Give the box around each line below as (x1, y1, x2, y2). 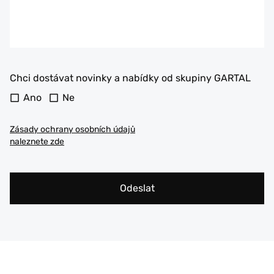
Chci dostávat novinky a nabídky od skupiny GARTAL (10, 72, 251, 84)
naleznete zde (10, 136, 64, 147)
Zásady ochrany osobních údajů (10, 124, 135, 135)
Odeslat (119, 182, 155, 194)
